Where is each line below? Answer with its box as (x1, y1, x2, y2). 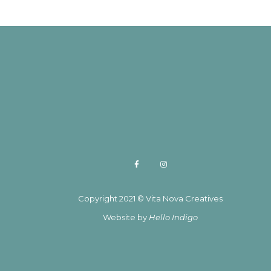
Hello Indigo (148, 212, 198, 222)
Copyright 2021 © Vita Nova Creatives (77, 194, 223, 203)
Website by (102, 212, 149, 222)
